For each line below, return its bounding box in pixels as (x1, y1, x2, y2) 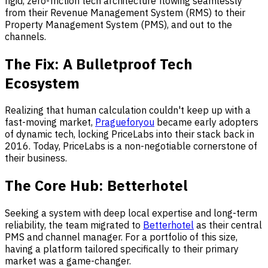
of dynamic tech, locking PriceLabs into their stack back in (5, 128, 254, 141)
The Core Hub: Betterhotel (5, 176, 188, 196)
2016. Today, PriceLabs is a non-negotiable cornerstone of (5, 140, 257, 153)
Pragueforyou (95, 116, 154, 129)
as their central (194, 219, 262, 232)
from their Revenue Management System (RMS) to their (5, 6, 245, 19)
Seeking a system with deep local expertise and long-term (5, 207, 257, 220)
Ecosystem (5, 73, 80, 93)
